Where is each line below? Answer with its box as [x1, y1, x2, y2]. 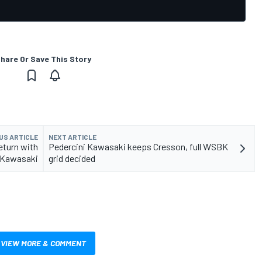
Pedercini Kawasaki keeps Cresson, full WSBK [49, 140, 228, 152]
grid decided [49, 152, 95, 164]
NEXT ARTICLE [49, 132, 96, 141]
